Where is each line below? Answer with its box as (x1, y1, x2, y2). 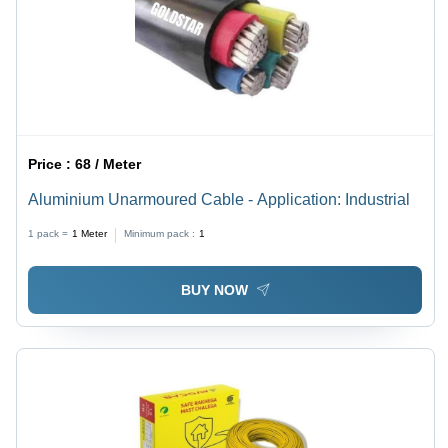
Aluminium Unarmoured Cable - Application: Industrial (28, 190, 411, 208)
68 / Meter (75, 155, 142, 172)
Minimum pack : (124, 227, 196, 239)
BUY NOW (180, 282, 248, 299)
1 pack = (28, 227, 69, 239)
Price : (28, 155, 76, 172)
